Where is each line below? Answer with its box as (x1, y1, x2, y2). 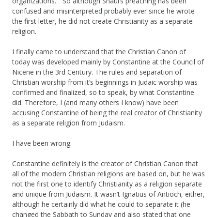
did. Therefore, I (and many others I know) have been (12, 97, 179, 107)
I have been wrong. (12, 138, 72, 148)
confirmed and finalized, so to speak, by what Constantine (12, 87, 194, 97)
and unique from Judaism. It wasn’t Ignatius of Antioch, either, (12, 189, 205, 199)
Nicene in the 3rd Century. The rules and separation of (12, 67, 182, 77)
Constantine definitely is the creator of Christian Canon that (12, 158, 198, 168)
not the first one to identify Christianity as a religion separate (12, 179, 202, 188)
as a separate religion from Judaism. (12, 118, 125, 127)
